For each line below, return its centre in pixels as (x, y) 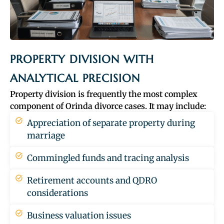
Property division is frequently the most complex (104, 94)
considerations (57, 193)
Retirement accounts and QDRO (92, 180)
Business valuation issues (79, 215)
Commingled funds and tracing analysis (108, 158)
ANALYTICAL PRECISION (75, 78)
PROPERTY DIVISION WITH (82, 59)
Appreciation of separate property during (111, 123)
